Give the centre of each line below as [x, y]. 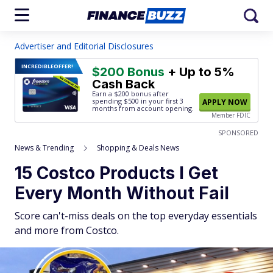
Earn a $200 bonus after [130, 94]
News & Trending [44, 148]
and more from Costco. [67, 230]
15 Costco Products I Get [116, 173]
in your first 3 [161, 101]
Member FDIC [231, 115]
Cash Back [123, 84]
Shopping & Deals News [138, 148]
